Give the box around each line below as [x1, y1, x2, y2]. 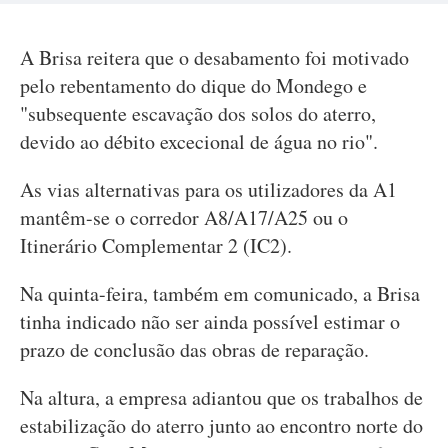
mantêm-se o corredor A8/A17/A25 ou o [20, 204, 348, 231]
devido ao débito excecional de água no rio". [20, 128, 378, 155]
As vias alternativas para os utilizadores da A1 [20, 176, 397, 203]
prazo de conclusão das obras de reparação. [20, 336, 369, 363]
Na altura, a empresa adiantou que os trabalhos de [20, 384, 423, 411]
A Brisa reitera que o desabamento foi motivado [20, 44, 409, 71]
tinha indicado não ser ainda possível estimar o [20, 308, 400, 335]
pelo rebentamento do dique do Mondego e [20, 72, 367, 99]
